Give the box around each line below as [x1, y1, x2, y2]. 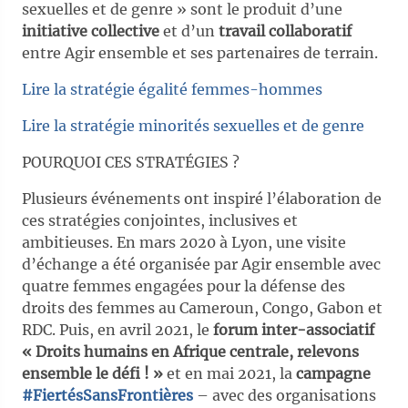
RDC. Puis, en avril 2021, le [22, 321, 213, 339]
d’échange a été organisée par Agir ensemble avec [22, 255, 381, 273]
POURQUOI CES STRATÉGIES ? [22, 153, 240, 171]
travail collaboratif [219, 22, 352, 40]
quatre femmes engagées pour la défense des [22, 277, 345, 295]
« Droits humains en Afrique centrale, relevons [22, 342, 359, 361]
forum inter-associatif [213, 321, 374, 339]
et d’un [159, 22, 219, 40]
